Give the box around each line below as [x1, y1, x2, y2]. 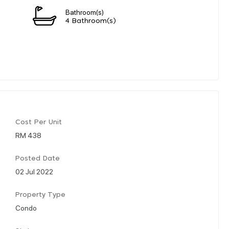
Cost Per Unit [15, 119, 62, 126]
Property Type [15, 191, 65, 198]
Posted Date [15, 155, 60, 162]
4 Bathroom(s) [65, 17, 116, 25]
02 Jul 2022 [15, 166, 53, 176]
